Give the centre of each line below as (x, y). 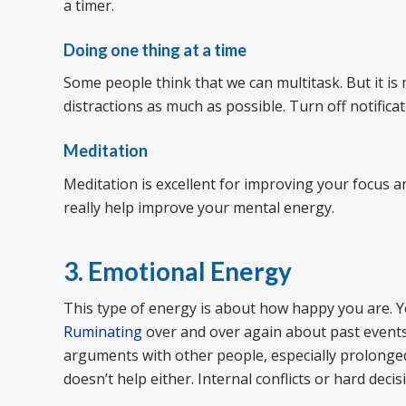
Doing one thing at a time (155, 49)
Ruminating (103, 332)
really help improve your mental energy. (199, 207)
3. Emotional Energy (178, 271)
